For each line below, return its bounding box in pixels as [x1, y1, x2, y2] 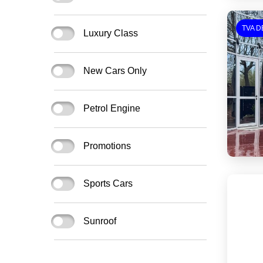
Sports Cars [83, 178, 133, 188]
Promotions [83, 141, 131, 151]
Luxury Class [83, 28, 138, 38]
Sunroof [83, 216, 116, 226]
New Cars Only [83, 66, 147, 76]
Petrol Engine [83, 103, 140, 113]
